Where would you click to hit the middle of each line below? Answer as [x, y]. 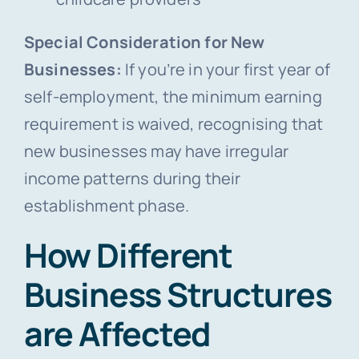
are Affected [117, 334]
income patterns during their [132, 179]
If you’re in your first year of [227, 70]
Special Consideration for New [144, 42]
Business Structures [177, 294]
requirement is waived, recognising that [173, 124]
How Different [128, 255]
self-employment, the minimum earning [173, 97]
